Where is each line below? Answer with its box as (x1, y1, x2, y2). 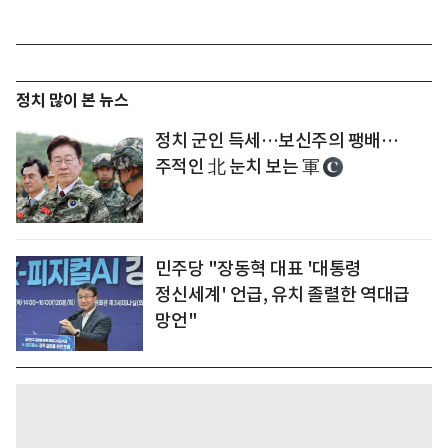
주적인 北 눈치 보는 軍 (154, 155, 320, 179)
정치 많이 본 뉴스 (16, 90, 128, 112)
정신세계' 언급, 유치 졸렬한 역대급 (154, 283, 410, 307)
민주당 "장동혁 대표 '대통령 (154, 257, 362, 281)
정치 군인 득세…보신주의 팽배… (154, 129, 399, 153)
